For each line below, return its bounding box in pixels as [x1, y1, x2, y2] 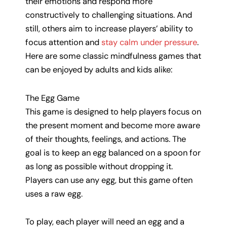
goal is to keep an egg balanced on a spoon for [25, 147, 201, 158]
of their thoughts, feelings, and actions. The [25, 133, 186, 144]
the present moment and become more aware [25, 120, 200, 131]
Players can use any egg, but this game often [25, 174, 193, 185]
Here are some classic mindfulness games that [25, 50, 201, 61]
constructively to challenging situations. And [25, 9, 192, 20]
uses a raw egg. [25, 188, 83, 199]
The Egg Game [25, 92, 80, 103]
